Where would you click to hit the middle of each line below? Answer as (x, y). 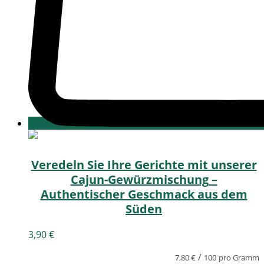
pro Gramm (239, 257)
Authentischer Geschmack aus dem (144, 194)
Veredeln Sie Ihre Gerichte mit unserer (144, 164)
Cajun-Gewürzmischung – (144, 179)
